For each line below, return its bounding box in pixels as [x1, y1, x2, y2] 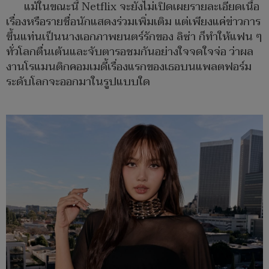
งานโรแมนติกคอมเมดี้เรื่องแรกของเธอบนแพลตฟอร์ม [6, 58, 252, 77]
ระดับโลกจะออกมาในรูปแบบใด [6, 73, 150, 92]
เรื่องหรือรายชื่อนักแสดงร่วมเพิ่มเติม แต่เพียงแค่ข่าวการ [6, 13, 261, 32]
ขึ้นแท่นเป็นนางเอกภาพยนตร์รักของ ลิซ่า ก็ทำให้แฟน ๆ [6, 28, 262, 47]
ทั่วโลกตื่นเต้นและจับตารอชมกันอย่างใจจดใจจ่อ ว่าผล [6, 43, 253, 62]
